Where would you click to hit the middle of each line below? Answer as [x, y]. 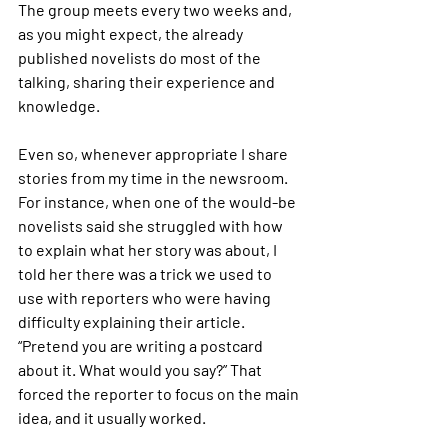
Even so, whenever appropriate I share [154, 153]
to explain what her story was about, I [149, 249]
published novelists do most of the [141, 57]
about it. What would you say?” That [141, 369]
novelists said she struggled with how [152, 225]
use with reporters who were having [146, 297]
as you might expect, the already [132, 33]
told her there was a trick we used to [146, 273]
